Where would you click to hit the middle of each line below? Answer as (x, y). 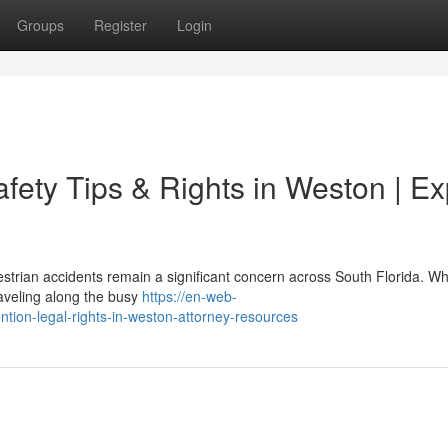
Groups (40, 25)
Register (120, 25)
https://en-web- (189, 296)
